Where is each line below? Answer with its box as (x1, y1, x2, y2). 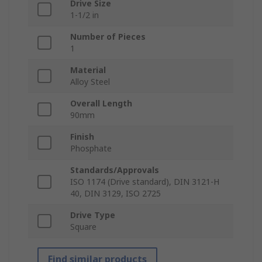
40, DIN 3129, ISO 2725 (70, 188, 161, 199)
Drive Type (70, 209, 115, 221)
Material (70, 64, 106, 76)
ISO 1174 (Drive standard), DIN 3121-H (70, 176, 219, 188)
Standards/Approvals (70, 164, 159, 176)
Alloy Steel (70, 76, 110, 88)
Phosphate (70, 143, 112, 154)
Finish (70, 131, 94, 143)
